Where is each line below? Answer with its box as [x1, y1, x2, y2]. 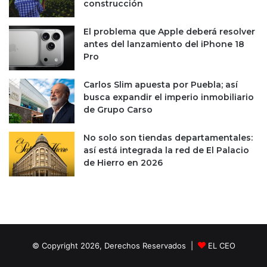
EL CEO [207, 241, 235, 250]
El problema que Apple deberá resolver [83, 26, 255, 37]
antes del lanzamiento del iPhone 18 [83, 39, 244, 49]
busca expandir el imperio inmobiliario [83, 92, 254, 103]
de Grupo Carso [83, 104, 153, 115]
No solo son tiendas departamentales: [83, 132, 253, 143]
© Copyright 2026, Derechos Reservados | [32, 241, 198, 250]
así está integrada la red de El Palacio [83, 145, 249, 156]
